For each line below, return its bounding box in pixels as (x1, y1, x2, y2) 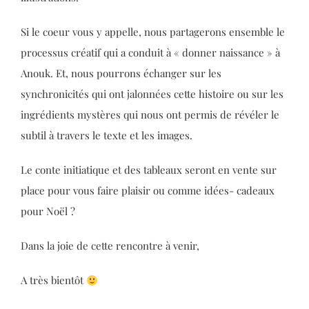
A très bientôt (21, 273, 86, 288)
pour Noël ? (21, 204, 75, 219)
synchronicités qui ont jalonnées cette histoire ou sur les (21, 87, 283, 101)
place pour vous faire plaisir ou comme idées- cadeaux (21, 183, 275, 198)
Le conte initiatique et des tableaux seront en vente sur (21, 163, 277, 177)
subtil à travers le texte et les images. (21, 128, 192, 143)
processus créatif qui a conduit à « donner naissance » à (21, 46, 280, 60)
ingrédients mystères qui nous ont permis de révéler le (21, 108, 279, 122)
